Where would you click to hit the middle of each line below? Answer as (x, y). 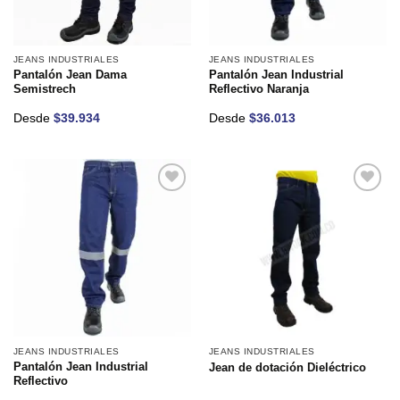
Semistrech (44, 90)
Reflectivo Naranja (258, 90)
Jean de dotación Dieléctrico (287, 368)
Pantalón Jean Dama (70, 75)
